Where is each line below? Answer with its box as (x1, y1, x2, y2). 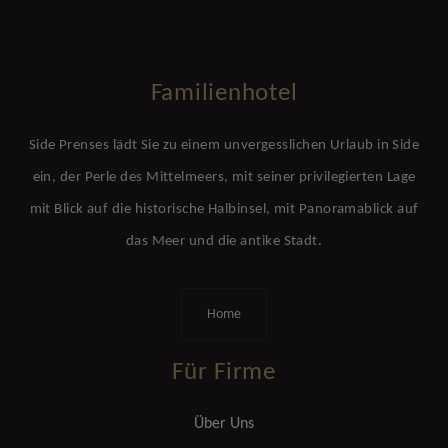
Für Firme (172, 360, 276, 385)
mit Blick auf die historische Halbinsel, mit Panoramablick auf (29, 202, 419, 217)
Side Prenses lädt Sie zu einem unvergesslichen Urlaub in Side (28, 138, 420, 153)
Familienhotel (150, 81, 298, 106)
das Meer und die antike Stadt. (125, 234, 323, 249)
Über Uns (194, 416, 254, 432)
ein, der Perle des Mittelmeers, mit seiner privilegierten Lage (32, 170, 416, 185)
